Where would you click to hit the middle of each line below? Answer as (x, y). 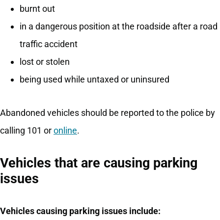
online (65, 131)
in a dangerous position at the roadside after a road (119, 27)
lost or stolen (45, 62)
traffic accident (49, 44)
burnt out (37, 9)
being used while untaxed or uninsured (95, 80)
